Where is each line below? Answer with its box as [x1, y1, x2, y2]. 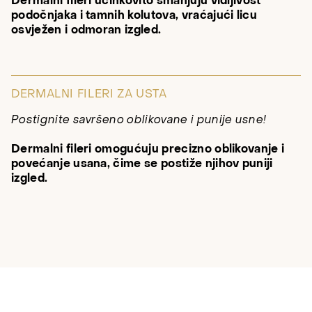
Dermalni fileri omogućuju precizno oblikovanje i [11, 141, 285, 156]
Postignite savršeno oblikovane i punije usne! [11, 112, 267, 127]
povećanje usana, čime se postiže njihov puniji [11, 156, 273, 171]
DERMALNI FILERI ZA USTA [11, 86, 167, 101]
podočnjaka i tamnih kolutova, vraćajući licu [11, 8, 258, 23]
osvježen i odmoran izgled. [11, 23, 162, 38]
